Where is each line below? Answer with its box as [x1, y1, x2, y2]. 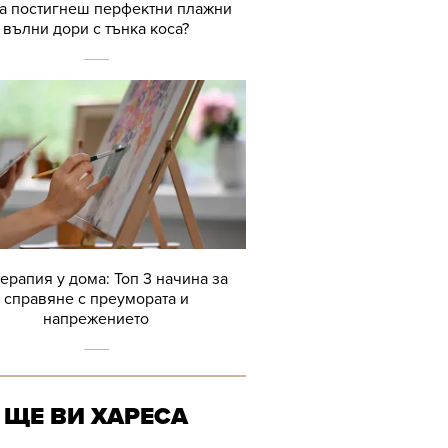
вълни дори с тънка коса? [3, 19, 189, 40]
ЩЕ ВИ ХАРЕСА [4, 402, 188, 431]
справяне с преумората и [3, 289, 189, 309]
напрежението [43, 309, 149, 329]
